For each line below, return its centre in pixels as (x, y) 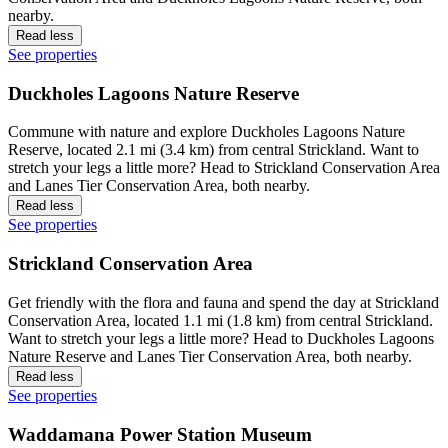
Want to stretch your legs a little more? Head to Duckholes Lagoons (221, 338)
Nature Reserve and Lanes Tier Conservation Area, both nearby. (210, 356)
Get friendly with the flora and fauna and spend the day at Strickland (223, 302)
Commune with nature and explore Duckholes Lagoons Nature (206, 132)
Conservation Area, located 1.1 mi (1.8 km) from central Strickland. (220, 320)
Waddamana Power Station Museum (160, 434)
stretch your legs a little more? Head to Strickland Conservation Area (224, 168)
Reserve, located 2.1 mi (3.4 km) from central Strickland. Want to (213, 150)
